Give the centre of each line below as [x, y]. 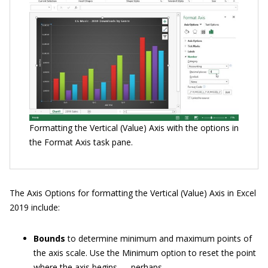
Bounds [49, 239]
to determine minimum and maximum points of [159, 239]
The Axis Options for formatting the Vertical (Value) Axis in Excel [133, 193]
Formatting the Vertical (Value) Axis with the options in [134, 128]
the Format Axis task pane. [81, 142]
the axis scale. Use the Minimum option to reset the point [145, 253]
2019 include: [35, 208]
